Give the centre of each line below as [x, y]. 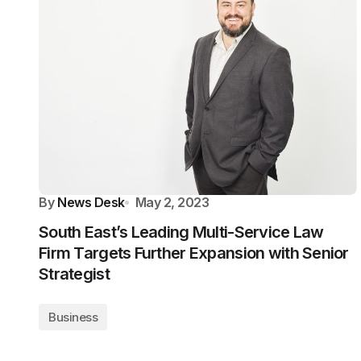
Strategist [74, 274]
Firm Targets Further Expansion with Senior [194, 253]
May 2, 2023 [172, 202]
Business [73, 317]
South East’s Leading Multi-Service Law [181, 232]
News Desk [91, 202]
